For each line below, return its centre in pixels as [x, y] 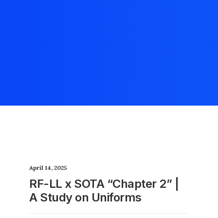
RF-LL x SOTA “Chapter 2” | [104, 184]
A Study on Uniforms [85, 197]
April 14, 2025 [48, 168]
